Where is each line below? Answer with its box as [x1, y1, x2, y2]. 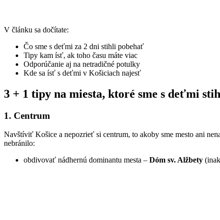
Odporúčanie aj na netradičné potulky [24, 59, 140, 68]
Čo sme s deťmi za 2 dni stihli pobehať [24, 42, 144, 51]
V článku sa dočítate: [4, 25, 69, 34]
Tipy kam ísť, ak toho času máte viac [24, 51, 137, 59]
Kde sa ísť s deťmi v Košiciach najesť [24, 68, 141, 77]
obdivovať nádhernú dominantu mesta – [24, 156, 149, 165]
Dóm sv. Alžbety [149, 156, 203, 165]
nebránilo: [4, 139, 35, 148]
